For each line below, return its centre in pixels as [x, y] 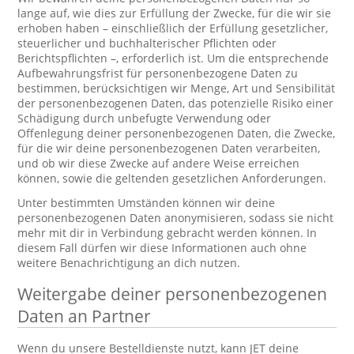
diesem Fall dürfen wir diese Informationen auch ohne [162, 248]
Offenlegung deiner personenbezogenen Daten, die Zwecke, [177, 133]
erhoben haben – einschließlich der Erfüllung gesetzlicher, [173, 28]
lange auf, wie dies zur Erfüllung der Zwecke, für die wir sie [175, 13]
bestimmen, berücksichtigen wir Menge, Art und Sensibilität [177, 88]
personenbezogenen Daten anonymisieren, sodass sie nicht [176, 218]
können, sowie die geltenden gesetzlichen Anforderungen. [172, 178]
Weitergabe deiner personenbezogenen [173, 294]
